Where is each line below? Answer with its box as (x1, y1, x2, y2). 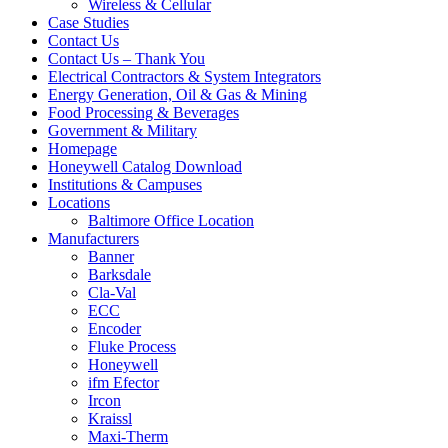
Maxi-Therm (88, 428, 168, 446)
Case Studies (48, 14, 129, 32)
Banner (88, 248, 134, 266)
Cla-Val (88, 284, 136, 302)
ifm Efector (88, 374, 159, 392)
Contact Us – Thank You (48, 50, 205, 68)
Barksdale (88, 266, 151, 284)
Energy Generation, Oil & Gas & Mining (48, 86, 307, 104)
